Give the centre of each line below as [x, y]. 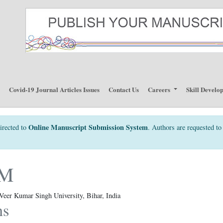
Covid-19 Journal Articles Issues [55, 89]
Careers [160, 89]
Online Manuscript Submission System [88, 127]
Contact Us [124, 89]
